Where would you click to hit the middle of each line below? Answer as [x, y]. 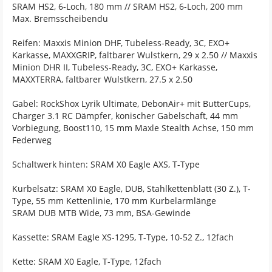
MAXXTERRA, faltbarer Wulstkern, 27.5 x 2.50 [102, 79]
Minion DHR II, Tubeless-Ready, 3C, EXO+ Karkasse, [115, 67]
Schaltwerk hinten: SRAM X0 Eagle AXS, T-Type [106, 164]
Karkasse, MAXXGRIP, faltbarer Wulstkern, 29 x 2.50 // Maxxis [135, 55]
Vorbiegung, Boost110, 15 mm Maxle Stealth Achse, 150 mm [133, 128]
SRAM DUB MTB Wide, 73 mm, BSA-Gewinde [101, 213]
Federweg [32, 140]
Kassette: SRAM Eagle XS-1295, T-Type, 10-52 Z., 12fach [123, 237]
